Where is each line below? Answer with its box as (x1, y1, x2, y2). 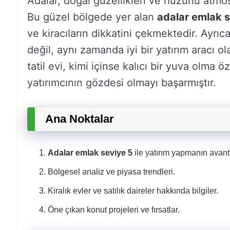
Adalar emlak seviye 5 (48, 148, 132, 157)
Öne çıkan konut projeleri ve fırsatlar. (48, 205, 180, 214)
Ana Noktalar (45, 112, 114, 125)
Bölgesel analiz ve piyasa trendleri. (48, 167, 175, 176)
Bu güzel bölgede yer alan (27, 11, 157, 23)
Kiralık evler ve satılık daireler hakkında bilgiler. (48, 186, 218, 195)
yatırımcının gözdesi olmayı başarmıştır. (27, 76, 216, 89)
